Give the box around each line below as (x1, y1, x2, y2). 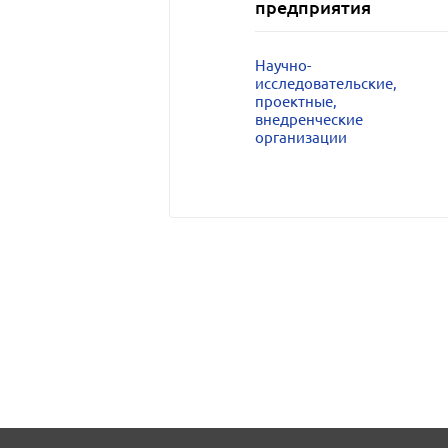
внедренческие (254, 111, 363, 128)
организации (254, 129, 347, 146)
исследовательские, (254, 75, 397, 92)
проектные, (254, 93, 337, 110)
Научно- (254, 57, 311, 74)
